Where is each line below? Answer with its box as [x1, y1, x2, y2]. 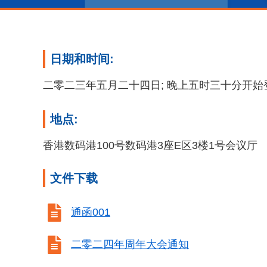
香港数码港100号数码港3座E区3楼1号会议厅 [43, 139, 257, 151]
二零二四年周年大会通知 [71, 238, 189, 251]
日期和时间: [50, 52, 114, 66]
